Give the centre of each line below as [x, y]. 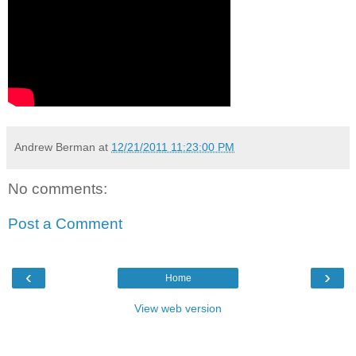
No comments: [58, 189]
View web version [178, 309]
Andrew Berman [55, 147]
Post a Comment [65, 223]
